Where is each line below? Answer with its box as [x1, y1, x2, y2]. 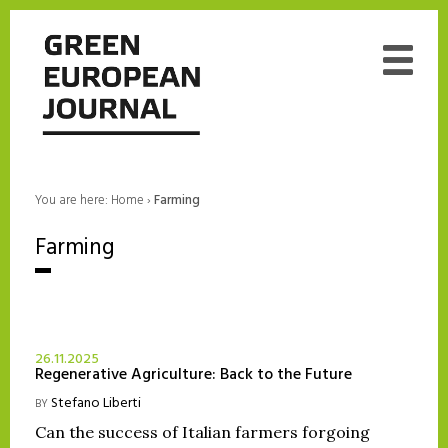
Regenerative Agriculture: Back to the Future [35, 362, 352, 389]
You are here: [35, 189, 111, 211]
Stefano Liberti [51, 392, 141, 416]
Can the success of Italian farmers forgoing [35, 422, 370, 443]
